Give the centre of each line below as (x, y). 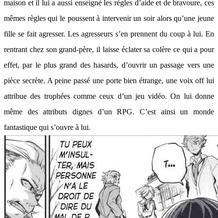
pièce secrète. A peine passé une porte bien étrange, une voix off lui (109, 81)
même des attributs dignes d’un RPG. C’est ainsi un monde (109, 112)
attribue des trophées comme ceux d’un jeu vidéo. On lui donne (109, 96)
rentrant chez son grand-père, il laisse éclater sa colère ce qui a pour (109, 49)
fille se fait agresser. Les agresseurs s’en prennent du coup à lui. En (109, 34)
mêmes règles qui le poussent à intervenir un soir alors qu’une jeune (109, 18)
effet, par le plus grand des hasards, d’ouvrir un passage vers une (109, 65)
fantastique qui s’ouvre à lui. (48, 127)
